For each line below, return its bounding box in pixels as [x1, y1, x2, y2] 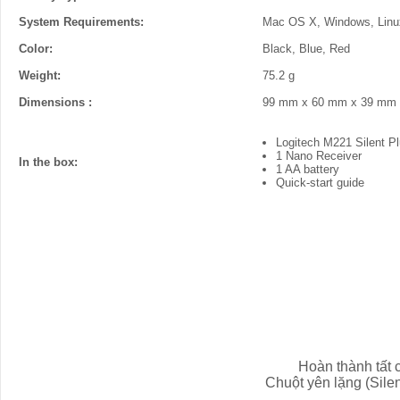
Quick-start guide [276, 176, 364, 189]
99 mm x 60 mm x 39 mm [262, 96, 396, 109]
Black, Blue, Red [262, 42, 350, 55]
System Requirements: [19, 15, 144, 29]
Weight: [19, 69, 61, 82]
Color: [19, 42, 53, 55]
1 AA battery [276, 162, 339, 176]
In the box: [19, 155, 78, 169]
